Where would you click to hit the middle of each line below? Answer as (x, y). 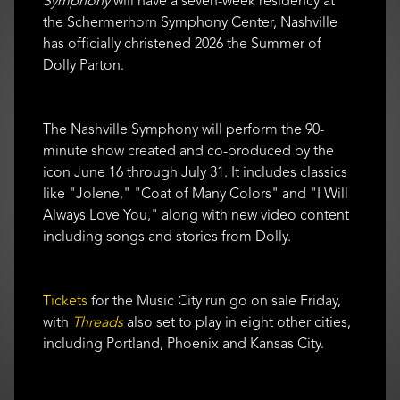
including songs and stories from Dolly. (169, 236)
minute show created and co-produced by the (188, 150)
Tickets (65, 300)
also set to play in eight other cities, (237, 322)
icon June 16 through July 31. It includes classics (195, 172)
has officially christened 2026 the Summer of (182, 43)
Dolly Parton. (85, 65)
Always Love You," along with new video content (196, 215)
